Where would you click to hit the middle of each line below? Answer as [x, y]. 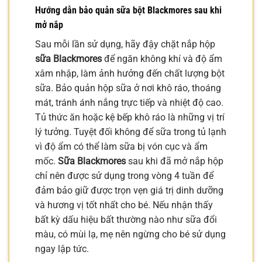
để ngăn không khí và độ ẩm [162, 58]
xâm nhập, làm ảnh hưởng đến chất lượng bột [130, 73]
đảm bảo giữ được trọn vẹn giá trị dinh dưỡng [129, 190]
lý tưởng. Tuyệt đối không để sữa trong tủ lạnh [131, 132]
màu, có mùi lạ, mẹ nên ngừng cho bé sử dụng [130, 234]
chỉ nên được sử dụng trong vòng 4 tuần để [124, 175]
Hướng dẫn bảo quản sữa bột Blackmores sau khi [128, 10]
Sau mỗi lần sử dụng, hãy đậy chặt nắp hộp [125, 44]
